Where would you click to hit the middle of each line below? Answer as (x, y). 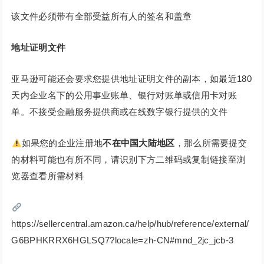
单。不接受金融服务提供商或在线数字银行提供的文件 (120, 112)
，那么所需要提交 (211, 143)
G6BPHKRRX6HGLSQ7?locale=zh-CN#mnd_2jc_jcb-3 (123, 240)
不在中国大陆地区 (139, 143)
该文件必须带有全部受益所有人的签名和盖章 (102, 16)
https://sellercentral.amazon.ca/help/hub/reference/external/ (130, 224)
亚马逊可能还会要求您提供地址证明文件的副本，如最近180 (131, 79)
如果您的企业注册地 (62, 143)
